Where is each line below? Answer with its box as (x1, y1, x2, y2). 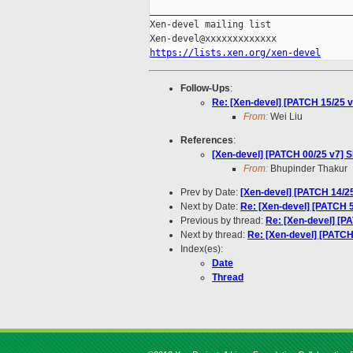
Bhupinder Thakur (268, 163, 347, 175)
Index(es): (180, 243, 223, 255)
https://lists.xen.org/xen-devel (150, 47, 321, 59)
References (180, 135, 233, 147)
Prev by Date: (180, 187, 240, 199)
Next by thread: (180, 229, 247, 241)
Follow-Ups (180, 83, 230, 95)
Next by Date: (180, 201, 240, 213)
